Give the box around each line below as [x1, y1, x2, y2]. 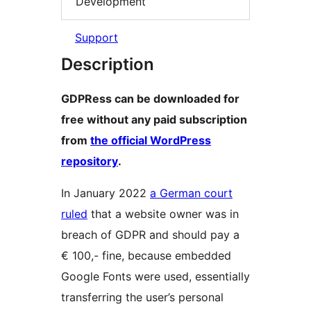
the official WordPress [90, 133, 211, 148]
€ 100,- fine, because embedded [61, 249, 231, 263]
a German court [150, 186, 233, 201]
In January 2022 [61, 186, 150, 201]
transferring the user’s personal [61, 290, 224, 305]
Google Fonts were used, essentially [61, 269, 250, 284]
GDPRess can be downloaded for [61, 92, 239, 106]
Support [75, 31, 118, 45]
